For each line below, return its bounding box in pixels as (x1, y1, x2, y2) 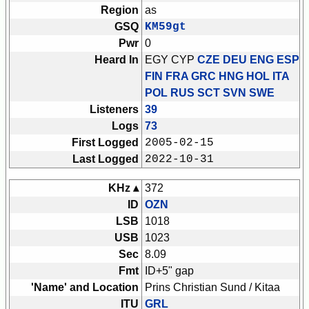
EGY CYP (145, 54, 197, 66)
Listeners (90, 103, 139, 116)
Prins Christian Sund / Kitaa (145, 281, 280, 294)
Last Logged (72, 153, 139, 166)
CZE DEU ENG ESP (197, 54, 299, 66)
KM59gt (145, 21, 186, 34)
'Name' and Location (31, 281, 139, 294)
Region (101, 4, 139, 17)
